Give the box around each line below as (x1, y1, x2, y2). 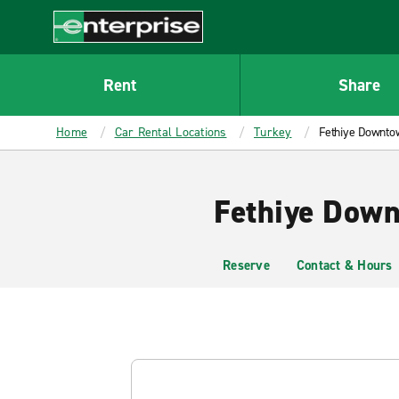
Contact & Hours (296, 256, 393, 274)
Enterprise (53, 42, 118, 61)
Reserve (223, 256, 270, 274)
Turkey (254, 124, 292, 141)
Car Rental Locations (114, 124, 227, 141)
